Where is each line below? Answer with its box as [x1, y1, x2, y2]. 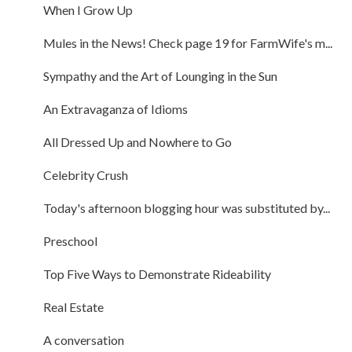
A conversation [42, 332, 124, 347]
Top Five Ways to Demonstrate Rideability [42, 266, 271, 281]
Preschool [42, 233, 97, 248]
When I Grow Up [42, 2, 133, 17]
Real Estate [42, 299, 104, 314]
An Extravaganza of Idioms [42, 101, 188, 116]
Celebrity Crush [42, 167, 128, 182]
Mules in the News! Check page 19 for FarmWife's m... [42, 35, 332, 50]
